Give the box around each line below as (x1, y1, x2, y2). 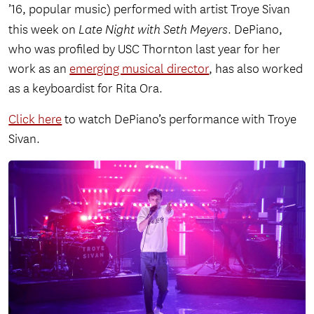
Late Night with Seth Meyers (78, 22, 228, 38)
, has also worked (209, 61, 303, 78)
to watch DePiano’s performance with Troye (62, 111, 297, 128)
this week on (8, 22, 79, 39)
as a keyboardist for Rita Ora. (8, 81, 163, 97)
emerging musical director (69, 61, 210, 78)
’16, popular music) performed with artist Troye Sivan (8, 1, 291, 18)
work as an (8, 61, 70, 78)
